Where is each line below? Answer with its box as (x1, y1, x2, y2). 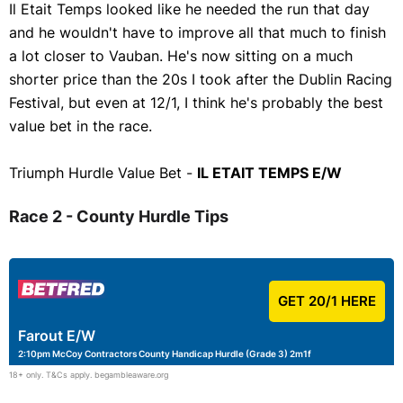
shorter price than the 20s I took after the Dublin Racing (9, 70, 392, 88)
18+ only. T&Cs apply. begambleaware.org (9, 370, 168, 380)
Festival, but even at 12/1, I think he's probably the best (9, 94, 383, 112)
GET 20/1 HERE (278, 292, 376, 309)
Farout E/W (18, 327, 95, 345)
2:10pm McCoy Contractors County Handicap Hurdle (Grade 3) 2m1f (18, 348, 311, 359)
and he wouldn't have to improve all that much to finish (9, 23, 386, 41)
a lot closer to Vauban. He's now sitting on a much (9, 47, 353, 65)
